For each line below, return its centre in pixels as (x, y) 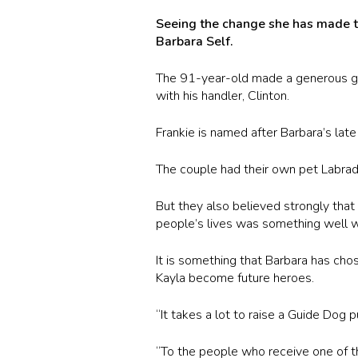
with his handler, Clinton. (223, 95)
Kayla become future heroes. (237, 278)
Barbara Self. (195, 41)
